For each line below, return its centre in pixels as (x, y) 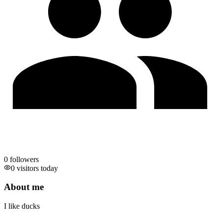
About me (24, 187)
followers (24, 159)
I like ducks (22, 206)
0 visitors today (34, 168)
